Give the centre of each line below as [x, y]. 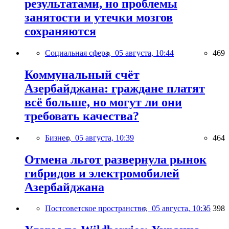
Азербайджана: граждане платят [115, 88]
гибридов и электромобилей [102, 173]
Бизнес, [60, 138]
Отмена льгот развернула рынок [116, 159]
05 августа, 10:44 [144, 53]
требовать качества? [82, 116]
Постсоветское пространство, [98, 209]
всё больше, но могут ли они [103, 102]
